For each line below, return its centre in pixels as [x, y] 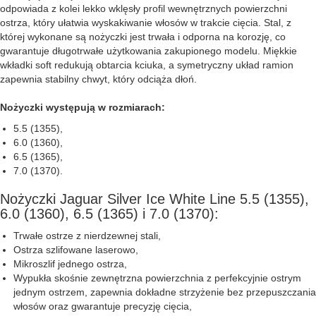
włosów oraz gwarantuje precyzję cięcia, [103, 306]
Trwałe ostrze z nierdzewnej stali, [87, 236]
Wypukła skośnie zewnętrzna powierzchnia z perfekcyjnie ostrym [157, 278]
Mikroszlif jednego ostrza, [70, 264]
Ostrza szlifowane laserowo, [76, 250]
